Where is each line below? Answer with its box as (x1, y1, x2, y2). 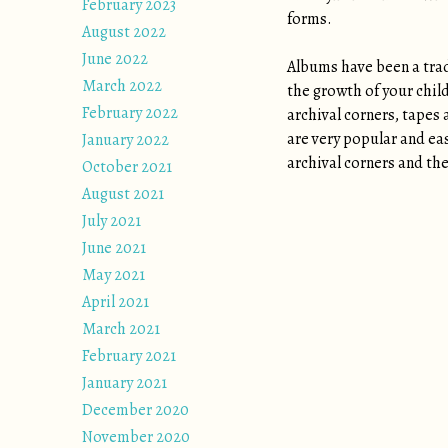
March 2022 (82, 75, 162, 97)
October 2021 (82, 156, 172, 178)
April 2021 (82, 291, 149, 313)
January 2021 (82, 372, 167, 394)
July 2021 (82, 210, 141, 232)
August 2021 (82, 183, 164, 205)
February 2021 (82, 345, 176, 367)
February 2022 (82, 102, 178, 124)
